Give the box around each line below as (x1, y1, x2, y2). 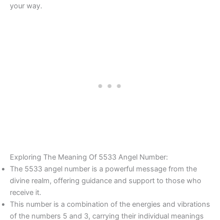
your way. (10, 1, 42, 11)
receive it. (10, 188, 41, 197)
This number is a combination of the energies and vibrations (10, 199, 210, 209)
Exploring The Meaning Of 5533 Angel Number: (10, 152, 168, 162)
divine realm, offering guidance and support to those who (10, 176, 201, 185)
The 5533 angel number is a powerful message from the (10, 164, 197, 173)
